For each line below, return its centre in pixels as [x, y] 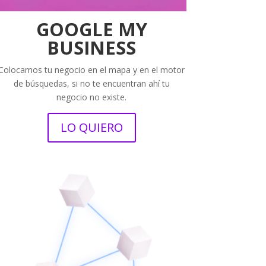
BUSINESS [92, 48]
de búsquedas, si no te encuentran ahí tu [91, 84]
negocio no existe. [92, 97]
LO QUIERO [91, 128]
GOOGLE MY [91, 29]
